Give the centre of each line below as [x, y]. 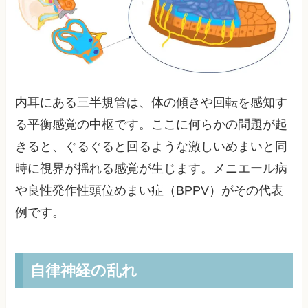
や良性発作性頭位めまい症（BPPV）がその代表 [150, 190]
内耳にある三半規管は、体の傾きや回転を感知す [152, 102]
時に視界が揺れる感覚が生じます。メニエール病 [152, 168]
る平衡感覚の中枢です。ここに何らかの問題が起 [152, 124]
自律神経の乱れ [84, 270]
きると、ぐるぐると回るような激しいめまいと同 [152, 146]
